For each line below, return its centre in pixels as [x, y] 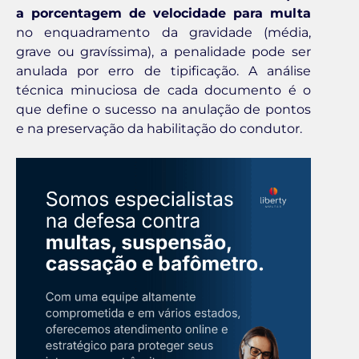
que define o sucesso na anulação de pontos [163, 109]
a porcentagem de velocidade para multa [163, 13]
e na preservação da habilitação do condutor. [159, 128]
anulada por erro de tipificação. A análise [163, 71]
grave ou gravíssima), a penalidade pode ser [163, 51]
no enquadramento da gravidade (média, [163, 32]
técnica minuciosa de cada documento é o [163, 90]
